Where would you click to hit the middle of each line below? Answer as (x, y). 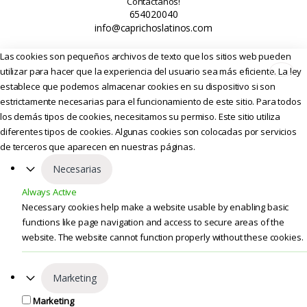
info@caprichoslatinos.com (153, 27)
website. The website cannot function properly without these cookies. (163, 237)
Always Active (50, 192)
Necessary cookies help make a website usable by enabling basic (156, 207)
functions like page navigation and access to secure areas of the (153, 222)
